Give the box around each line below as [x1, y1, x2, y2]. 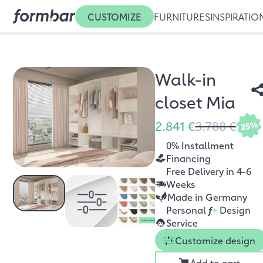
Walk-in [155, 67, 217, 90]
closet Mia [155, 90, 236, 113]
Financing [166, 151, 211, 164]
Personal [166, 203, 209, 216]
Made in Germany [167, 190, 248, 203]
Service [166, 216, 198, 229]
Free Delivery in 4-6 [166, 164, 252, 177]
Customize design [175, 234, 256, 247]
